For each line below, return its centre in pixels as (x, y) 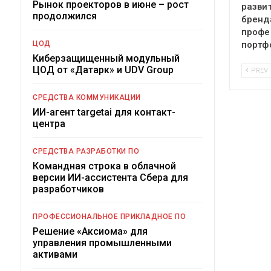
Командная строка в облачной (104, 166)
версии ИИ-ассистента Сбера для (110, 177)
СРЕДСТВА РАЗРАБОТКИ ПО (86, 151)
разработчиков (68, 189)
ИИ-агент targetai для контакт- (104, 112)
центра (49, 123)
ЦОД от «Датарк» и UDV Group (103, 70)
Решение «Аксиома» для (90, 231)
